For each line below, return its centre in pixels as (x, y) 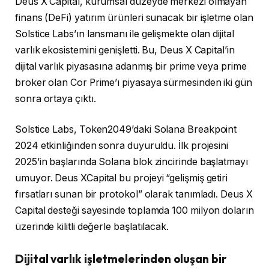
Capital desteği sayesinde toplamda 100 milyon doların (134, 211)
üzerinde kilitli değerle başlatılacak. (92, 227)
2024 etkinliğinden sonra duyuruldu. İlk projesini (122, 146)
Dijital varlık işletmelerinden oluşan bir (121, 259)
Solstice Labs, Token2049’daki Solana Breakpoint (126, 130)
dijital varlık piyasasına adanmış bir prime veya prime (131, 66)
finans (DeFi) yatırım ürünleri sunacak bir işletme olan (134, 17)
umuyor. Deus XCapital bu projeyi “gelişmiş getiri (122, 178)
